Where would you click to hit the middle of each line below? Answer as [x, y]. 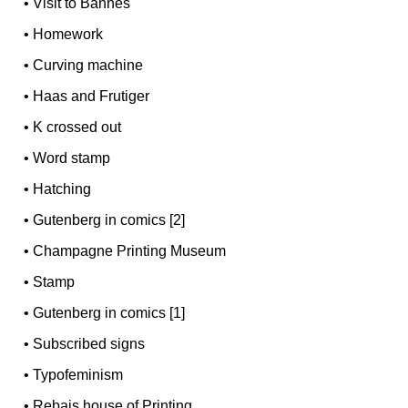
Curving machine [88, 65]
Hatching [62, 189]
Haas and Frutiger [92, 96]
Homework [68, 34]
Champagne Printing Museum [130, 250]
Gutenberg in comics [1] [109, 312]
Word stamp [72, 158]
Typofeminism [78, 374]
